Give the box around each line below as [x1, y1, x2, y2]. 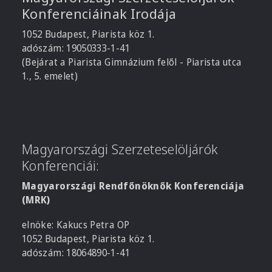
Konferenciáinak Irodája [22, 4, 177, 24]
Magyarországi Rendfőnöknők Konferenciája [22, 179, 245, 193]
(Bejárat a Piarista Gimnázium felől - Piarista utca [22, 55, 242, 69]
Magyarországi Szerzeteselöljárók [22, 140, 219, 159]
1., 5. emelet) [22, 69, 78, 83]
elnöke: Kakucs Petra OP [22, 218, 130, 232]
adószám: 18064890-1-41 [22, 246, 130, 260]
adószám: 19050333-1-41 [22, 41, 130, 55]
